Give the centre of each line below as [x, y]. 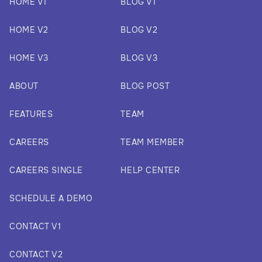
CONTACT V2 [36, 254]
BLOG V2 [139, 30]
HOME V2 [29, 30]
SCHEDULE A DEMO [51, 198]
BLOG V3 [139, 58]
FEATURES [31, 114]
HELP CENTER [150, 170]
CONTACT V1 [35, 226]
